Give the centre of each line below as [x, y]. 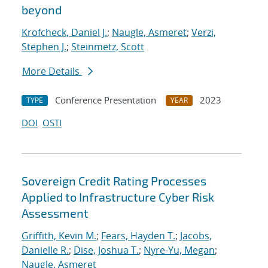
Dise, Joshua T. [106, 250]
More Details [52, 71]
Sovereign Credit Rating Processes [114, 181]
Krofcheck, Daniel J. [64, 33]
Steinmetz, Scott [108, 47]
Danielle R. [45, 250]
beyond [42, 10]
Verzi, [204, 33]
